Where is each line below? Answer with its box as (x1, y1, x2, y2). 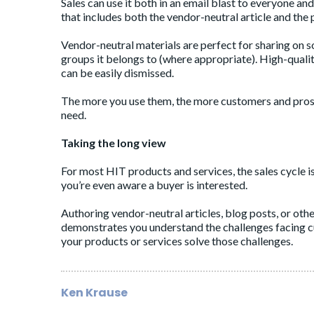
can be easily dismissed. (61, 66, 174, 80)
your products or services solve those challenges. (61, 234, 293, 248)
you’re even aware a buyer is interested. (61, 178, 247, 192)
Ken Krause (61, 285, 128, 301)
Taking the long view (61, 136, 166, 150)
